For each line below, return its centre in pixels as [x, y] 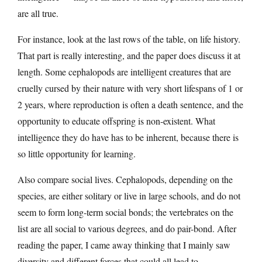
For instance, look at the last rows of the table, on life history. [129, 39]
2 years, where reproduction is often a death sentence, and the [130, 105]
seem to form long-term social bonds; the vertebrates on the [125, 212]
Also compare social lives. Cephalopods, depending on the [125, 180]
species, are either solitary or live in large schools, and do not [129, 196]
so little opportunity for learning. [77, 154]
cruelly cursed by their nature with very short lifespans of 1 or [130, 88]
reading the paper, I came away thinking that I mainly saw [124, 245]
